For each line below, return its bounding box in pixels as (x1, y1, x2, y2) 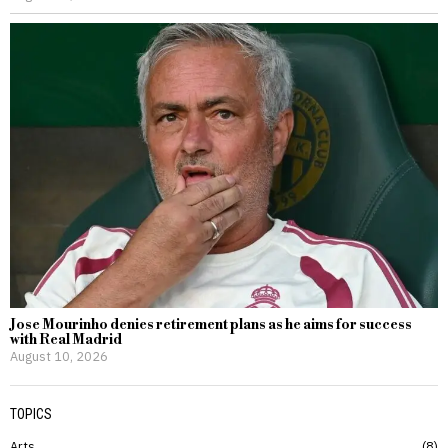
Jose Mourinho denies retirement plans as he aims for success (10, 316, 412, 335)
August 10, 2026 (10, 348, 108, 365)
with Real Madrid (10, 331, 122, 350)
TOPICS (10, 406, 52, 423)
